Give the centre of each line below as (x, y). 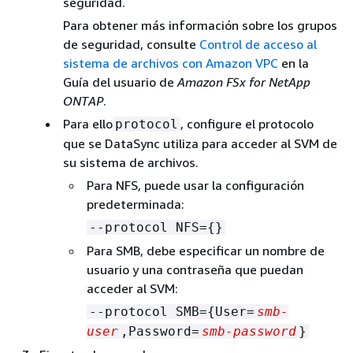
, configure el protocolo (247, 123)
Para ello (88, 123)
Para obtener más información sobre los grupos (200, 25)
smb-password (249, 331)
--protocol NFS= (148, 227)
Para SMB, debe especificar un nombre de (206, 250)
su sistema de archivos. (131, 162)
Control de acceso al (258, 44)
